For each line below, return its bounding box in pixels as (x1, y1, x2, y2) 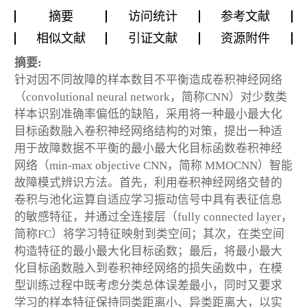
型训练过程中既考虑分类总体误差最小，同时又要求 (14, 279, 282, 293)
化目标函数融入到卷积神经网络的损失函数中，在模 (14, 262, 282, 275)
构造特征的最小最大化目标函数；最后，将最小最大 (14, 245, 282, 258)
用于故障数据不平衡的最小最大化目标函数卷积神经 (14, 142, 282, 156)
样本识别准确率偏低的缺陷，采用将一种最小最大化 (14, 108, 282, 121)
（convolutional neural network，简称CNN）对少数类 (14, 90, 287, 104)
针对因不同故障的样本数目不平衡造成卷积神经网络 (14, 73, 282, 87)
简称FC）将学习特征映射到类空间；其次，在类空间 (14, 228, 284, 241)
